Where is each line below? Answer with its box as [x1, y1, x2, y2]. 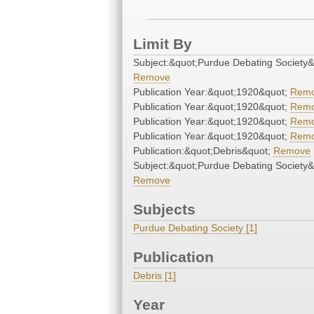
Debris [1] [133, 270, 176, 282]
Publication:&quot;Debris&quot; [133, 145, 273, 157]
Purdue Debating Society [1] [133, 222, 257, 234]
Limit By [133, 36, 192, 53]
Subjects [133, 201, 196, 218]
